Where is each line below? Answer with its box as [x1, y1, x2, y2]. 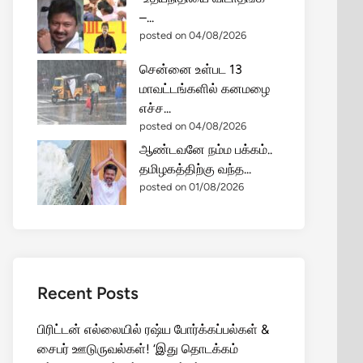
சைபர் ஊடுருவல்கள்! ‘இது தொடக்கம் [37, 341, 238, 357]
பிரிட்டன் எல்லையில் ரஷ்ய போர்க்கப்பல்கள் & [37, 322, 269, 337]
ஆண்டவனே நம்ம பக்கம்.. [139, 142, 272, 157]
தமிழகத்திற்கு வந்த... [139, 161, 251, 177]
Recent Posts [37, 283, 139, 303]
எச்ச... [139, 100, 171, 116]
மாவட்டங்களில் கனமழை [139, 81, 270, 96]
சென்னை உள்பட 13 [139, 62, 242, 77]
